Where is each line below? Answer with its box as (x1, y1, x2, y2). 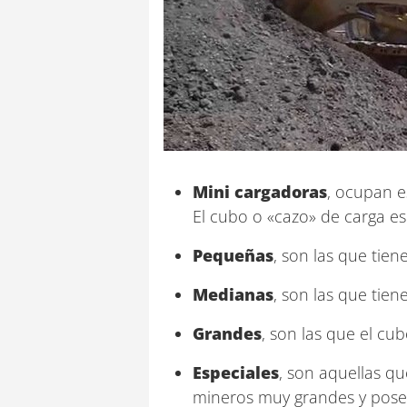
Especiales (193, 362, 279, 383)
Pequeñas (193, 244, 273, 266)
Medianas (193, 283, 273, 305)
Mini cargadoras (193, 181, 327, 203)
